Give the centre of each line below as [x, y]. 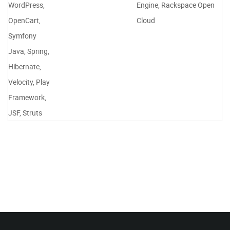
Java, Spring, [29, 51]
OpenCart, [24, 20]
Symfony [22, 35]
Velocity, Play [29, 82]
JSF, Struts [25, 112]
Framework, [27, 97]
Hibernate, [25, 66]
